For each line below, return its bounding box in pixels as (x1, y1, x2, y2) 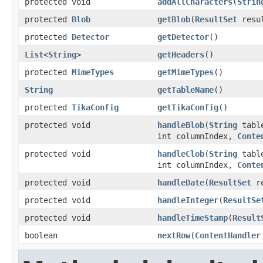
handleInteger (157, 195, 218, 205)
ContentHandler (195, 230, 261, 240)
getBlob (157, 14, 190, 24)
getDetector (157, 32, 209, 42)
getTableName (157, 85, 214, 95)
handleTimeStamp (157, 213, 228, 222)
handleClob (157, 149, 204, 159)
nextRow (157, 230, 190, 240)
